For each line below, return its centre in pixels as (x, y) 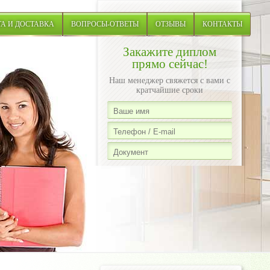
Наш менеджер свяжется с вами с (170, 80)
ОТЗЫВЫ (171, 24)
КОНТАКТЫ (222, 24)
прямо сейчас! (170, 64)
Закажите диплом (170, 52)
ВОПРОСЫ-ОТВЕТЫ (105, 24)
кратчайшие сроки (170, 90)
